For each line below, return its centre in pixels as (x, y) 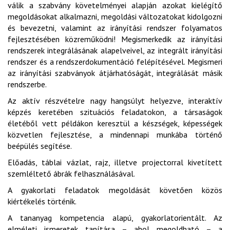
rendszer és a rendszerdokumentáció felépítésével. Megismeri (115, 62)
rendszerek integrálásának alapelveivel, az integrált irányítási (115, 50)
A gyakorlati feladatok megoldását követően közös (115, 190)
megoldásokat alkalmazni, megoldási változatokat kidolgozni (115, 16)
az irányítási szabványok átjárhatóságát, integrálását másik (115, 73)
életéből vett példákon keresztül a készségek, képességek (115, 123)
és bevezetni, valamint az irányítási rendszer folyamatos (115, 28)
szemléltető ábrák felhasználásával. (71, 174)
